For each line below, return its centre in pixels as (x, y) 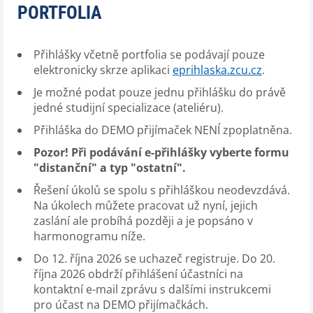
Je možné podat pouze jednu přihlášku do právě (160, 92)
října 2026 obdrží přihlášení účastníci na (138, 274)
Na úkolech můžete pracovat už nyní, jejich (146, 205)
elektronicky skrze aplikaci (103, 70)
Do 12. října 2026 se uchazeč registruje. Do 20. (154, 259)
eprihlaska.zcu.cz (217, 70)
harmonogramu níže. (89, 236)
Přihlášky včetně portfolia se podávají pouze (149, 54)
